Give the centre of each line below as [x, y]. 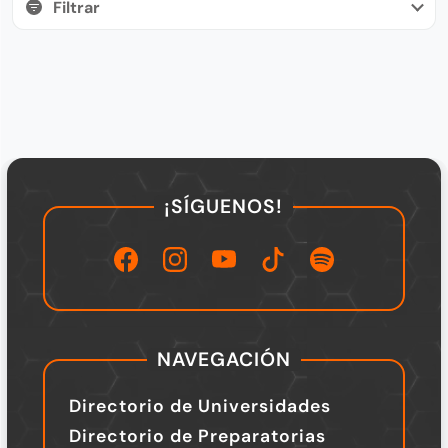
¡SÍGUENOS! [224, 207]
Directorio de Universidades [199, 406]
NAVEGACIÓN [223, 360]
